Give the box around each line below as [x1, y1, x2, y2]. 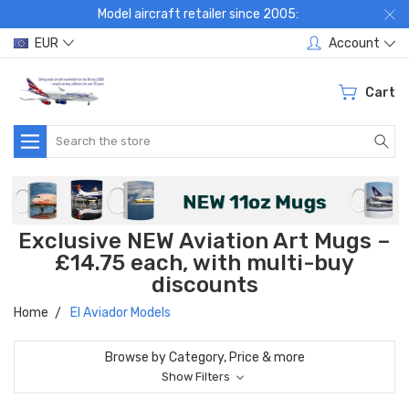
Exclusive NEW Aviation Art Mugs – [18, 228, 391, 255]
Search [47, 126, 89, 142]
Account [329, 35, 380, 51]
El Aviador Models [70, 305, 171, 321]
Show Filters [162, 370, 233, 384]
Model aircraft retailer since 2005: [97, 6, 299, 22]
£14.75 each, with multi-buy [55, 250, 354, 277]
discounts [151, 272, 258, 299]
